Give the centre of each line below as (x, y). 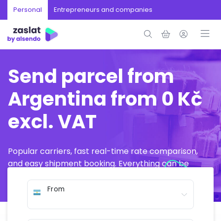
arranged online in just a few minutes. (79, 176)
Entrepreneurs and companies (103, 10)
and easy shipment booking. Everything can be (98, 164)
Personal (28, 10)
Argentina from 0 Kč (105, 99)
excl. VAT (52, 122)
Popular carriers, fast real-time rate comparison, (103, 151)
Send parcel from (91, 76)
